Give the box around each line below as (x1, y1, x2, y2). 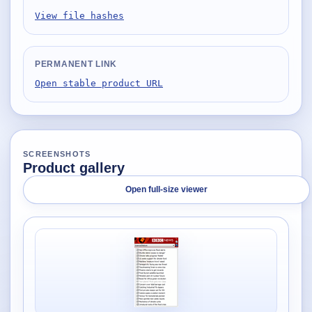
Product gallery (23, 160, 125, 175)
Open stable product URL (35, 78, 163, 88)
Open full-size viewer (125, 185, 208, 194)
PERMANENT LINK (35, 59, 118, 69)
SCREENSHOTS (23, 150, 91, 158)
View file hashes (35, 10, 124, 21)
